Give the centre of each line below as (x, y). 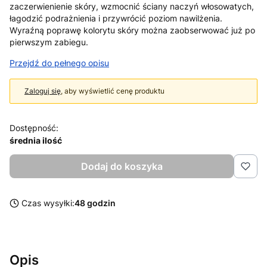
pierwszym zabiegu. (49, 42)
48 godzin (95, 203)
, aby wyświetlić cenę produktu (113, 91)
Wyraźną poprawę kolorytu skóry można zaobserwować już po (132, 30)
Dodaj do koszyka (122, 166)
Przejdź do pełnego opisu (59, 63)
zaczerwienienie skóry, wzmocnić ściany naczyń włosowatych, (132, 6)
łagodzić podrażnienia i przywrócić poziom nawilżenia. (116, 18)
